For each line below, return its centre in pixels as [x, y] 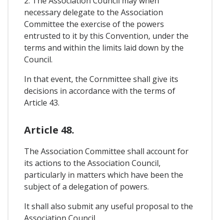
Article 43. [42, 102]
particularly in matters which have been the [104, 175]
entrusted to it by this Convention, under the [106, 36]
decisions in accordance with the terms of [100, 91]
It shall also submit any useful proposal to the [109, 206]
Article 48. [49, 130]
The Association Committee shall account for [106, 151]
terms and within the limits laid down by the [104, 47]
